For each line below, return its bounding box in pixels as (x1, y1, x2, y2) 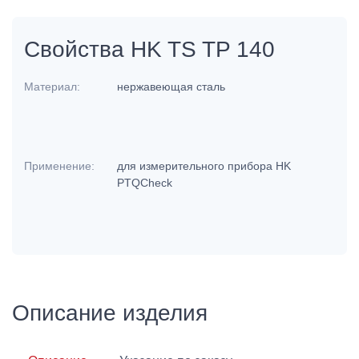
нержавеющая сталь (117, 80, 229, 94)
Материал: (24, 80, 80, 94)
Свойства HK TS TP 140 (24, 37, 275, 63)
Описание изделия (12, 300, 208, 325)
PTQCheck (117, 176, 176, 190)
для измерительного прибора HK (117, 159, 292, 173)
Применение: (24, 159, 95, 173)
